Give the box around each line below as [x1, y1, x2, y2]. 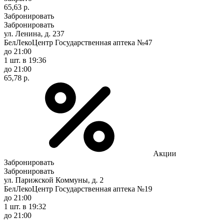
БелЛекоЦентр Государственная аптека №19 [4, 184, 152, 193]
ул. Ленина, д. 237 [4, 29, 64, 38]
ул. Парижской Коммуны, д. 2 [4, 175, 104, 184]
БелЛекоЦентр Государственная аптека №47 [4, 38, 152, 47]
